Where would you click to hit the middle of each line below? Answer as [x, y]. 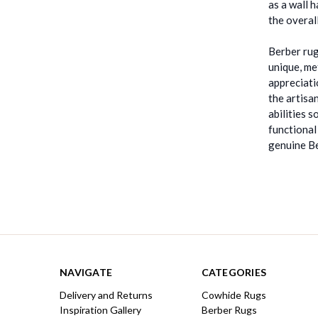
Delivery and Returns [106, 295]
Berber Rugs [229, 309]
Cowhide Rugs [234, 295]
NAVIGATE [86, 272]
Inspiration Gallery [100, 309]
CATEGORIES [234, 272]
